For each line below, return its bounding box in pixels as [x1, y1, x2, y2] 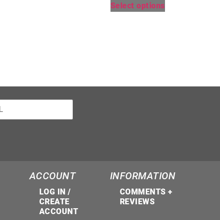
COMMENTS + [119, 187, 173, 196]
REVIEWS [119, 197, 155, 206]
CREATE [39, 197, 70, 206]
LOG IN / [39, 187, 71, 196]
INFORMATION [110, 170, 176, 182]
